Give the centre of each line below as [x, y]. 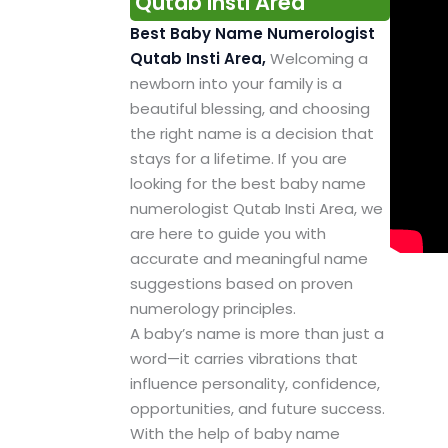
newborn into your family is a [235, 84]
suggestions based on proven [241, 284]
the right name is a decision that [251, 134]
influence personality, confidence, [254, 384]
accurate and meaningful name [248, 259]
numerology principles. [212, 309]
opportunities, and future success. [257, 409]
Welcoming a [318, 59]
